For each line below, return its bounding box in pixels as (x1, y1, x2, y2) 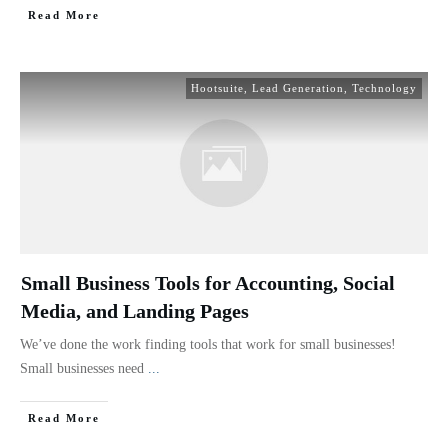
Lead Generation (252, 81, 344, 94)
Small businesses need (20, 360, 148, 376)
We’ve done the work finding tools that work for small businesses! (20, 336, 396, 352)
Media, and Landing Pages (21, 299, 249, 322)
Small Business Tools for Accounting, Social (21, 271, 395, 294)
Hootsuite (191, 81, 244, 94)
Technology (352, 81, 417, 94)
